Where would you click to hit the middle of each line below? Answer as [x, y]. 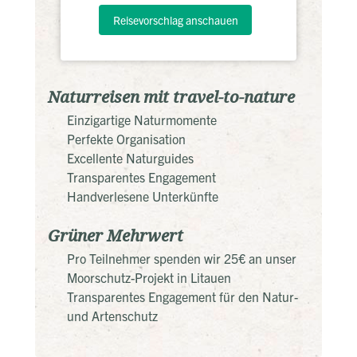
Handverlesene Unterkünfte [143, 196]
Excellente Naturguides [130, 157]
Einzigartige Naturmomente [142, 119]
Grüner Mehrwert [116, 236]
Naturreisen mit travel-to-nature [171, 97]
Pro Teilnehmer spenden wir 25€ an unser [182, 258]
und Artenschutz [112, 315]
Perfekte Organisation [126, 138]
